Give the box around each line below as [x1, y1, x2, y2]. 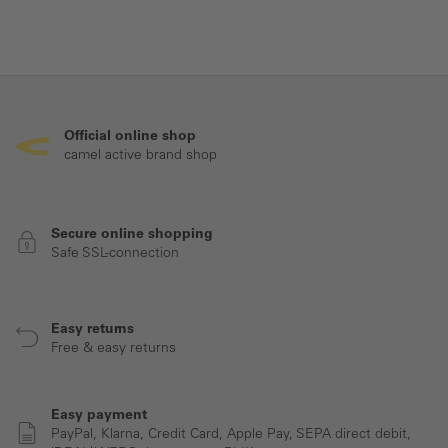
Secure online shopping [51, 227, 213, 242]
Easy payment [51, 409, 147, 423]
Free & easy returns [51, 341, 176, 356]
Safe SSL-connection [51, 246, 179, 261]
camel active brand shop [64, 148, 217, 163]
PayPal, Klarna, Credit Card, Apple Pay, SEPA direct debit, [51, 428, 411, 442]
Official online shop [64, 129, 196, 144]
